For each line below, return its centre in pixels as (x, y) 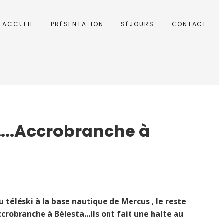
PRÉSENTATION (77, 24)
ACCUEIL (18, 24)
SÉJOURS (137, 24)
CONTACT (189, 24)
